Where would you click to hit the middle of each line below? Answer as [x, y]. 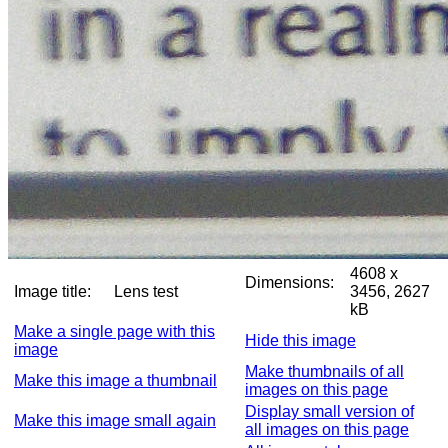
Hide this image [300, 340]
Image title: [52, 291]
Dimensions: [289, 282]
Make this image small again [115, 420]
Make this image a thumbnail [115, 380]
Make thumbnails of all [324, 371]
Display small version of [329, 411]
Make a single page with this [114, 331]
